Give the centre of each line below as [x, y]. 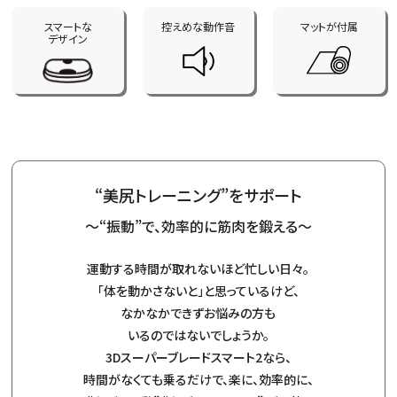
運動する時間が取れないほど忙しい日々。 [198, 269]
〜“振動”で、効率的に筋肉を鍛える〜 [198, 226]
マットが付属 [329, 26]
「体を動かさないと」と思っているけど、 [198, 291]
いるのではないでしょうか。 [198, 335]
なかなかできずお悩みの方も [198, 313]
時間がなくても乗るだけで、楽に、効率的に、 [198, 380]
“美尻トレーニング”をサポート [198, 195]
